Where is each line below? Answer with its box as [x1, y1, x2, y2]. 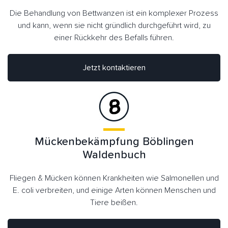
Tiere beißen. [90, 198, 138, 207]
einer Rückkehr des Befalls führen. [54, 33, 174, 42]
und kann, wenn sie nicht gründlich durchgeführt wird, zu [17, 21, 211, 30]
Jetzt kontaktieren [102, 63, 146, 72]
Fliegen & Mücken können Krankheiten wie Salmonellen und [9, 174, 219, 182]
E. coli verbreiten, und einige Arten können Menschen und [12, 186, 216, 194]
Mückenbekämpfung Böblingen [34, 136, 194, 148]
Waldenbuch [82, 149, 146, 161]
